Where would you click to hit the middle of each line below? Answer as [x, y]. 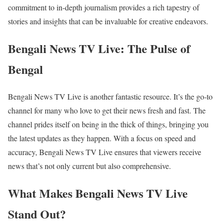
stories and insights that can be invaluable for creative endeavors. [108, 21]
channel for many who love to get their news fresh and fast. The [107, 111]
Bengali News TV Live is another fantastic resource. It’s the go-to [110, 97]
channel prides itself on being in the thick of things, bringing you [108, 124]
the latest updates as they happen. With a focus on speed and [102, 138]
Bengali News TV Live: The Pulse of [99, 49]
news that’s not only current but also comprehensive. [89, 166]
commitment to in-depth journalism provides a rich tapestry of [104, 7]
